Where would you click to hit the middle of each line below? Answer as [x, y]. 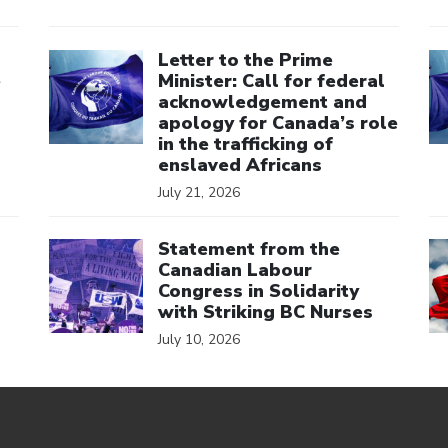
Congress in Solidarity [258, 291]
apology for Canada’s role [278, 122]
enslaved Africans [240, 164]
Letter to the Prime [245, 59]
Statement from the [249, 249]
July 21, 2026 [199, 192]
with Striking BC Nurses [265, 312]
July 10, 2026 [199, 339]
